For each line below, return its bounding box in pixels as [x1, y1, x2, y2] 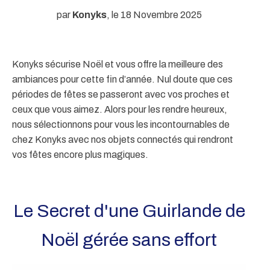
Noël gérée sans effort [41, 230, 217, 250]
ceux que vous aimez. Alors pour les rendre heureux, [12, 104, 227, 115]
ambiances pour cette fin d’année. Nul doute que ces [12, 74, 233, 84]
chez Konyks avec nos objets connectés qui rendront [12, 134, 233, 145]
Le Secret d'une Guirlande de [13, 201, 245, 221]
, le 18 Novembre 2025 [106, 9, 202, 20]
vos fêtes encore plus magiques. [12, 149, 150, 160]
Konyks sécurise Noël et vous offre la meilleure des [12, 58, 223, 69]
